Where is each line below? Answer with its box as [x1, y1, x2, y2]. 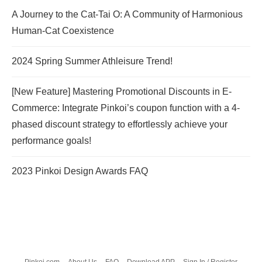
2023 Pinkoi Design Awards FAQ [12, 166, 148, 177]
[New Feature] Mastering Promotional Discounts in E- [12, 87, 232, 97]
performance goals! [12, 136, 91, 146]
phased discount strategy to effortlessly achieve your [12, 119, 227, 130]
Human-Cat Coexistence [12, 26, 114, 36]
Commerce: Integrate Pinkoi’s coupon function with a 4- [12, 103, 240, 113]
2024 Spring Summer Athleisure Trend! [12, 56, 173, 67]
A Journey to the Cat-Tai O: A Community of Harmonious [12, 9, 243, 20]
